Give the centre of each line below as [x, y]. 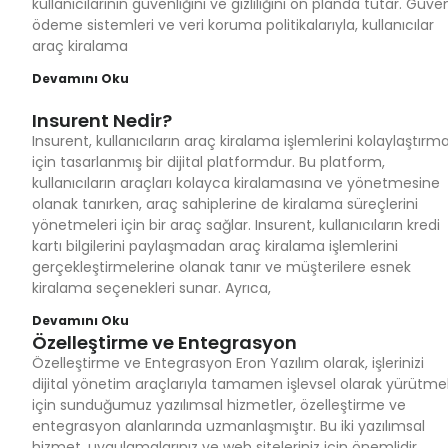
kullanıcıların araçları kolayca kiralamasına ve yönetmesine [236, 183]
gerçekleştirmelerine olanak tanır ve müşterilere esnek [221, 267]
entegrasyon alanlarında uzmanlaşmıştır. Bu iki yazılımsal [228, 426]
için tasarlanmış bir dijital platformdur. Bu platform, [208, 162]
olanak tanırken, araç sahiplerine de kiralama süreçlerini [225, 204]
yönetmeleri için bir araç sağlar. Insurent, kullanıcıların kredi [236, 225]
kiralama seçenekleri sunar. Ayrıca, [151, 288]
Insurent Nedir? [102, 120]
